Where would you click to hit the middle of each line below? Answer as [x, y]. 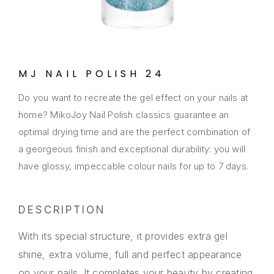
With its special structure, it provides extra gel [123, 236]
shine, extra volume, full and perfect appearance [130, 255]
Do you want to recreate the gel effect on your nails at [133, 98]
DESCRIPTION [62, 210]
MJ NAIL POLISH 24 [92, 74]
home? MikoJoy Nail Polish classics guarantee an [124, 115]
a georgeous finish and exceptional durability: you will [132, 149]
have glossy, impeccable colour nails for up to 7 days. [134, 166]
